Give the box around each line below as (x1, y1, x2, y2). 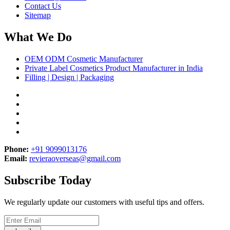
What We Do (4, 30, 72, 44)
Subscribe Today (4, 173, 91, 187)
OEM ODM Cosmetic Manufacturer (25, 54, 143, 64)
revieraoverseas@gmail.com (29, 154, 121, 163)
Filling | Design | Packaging (25, 73, 114, 82)
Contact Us (25, 2, 61, 11)
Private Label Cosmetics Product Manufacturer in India (25, 64, 203, 73)
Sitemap (25, 11, 51, 20)
